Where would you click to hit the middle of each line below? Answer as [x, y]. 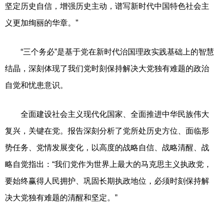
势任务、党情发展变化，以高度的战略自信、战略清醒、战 [107, 147]
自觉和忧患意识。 [36, 85]
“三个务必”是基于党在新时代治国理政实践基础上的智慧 [110, 52]
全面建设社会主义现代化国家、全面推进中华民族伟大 [107, 114]
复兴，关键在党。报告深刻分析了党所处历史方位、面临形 [107, 131]
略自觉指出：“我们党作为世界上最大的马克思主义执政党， [108, 164]
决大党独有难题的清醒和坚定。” [61, 197]
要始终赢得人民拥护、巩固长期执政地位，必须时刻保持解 [107, 181]
